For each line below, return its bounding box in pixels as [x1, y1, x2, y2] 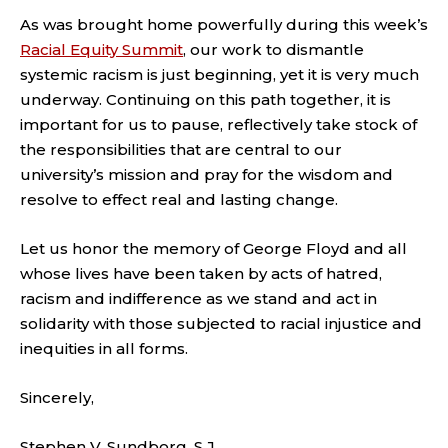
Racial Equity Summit [20, 40, 183, 59]
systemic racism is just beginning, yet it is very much [20, 65, 419, 84]
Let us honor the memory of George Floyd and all [20, 239, 407, 258]
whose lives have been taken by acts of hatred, [20, 264, 382, 283]
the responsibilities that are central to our [20, 140, 342, 159]
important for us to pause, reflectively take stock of [20, 115, 417, 134]
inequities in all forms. [20, 339, 188, 358]
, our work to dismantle [183, 40, 364, 59]
